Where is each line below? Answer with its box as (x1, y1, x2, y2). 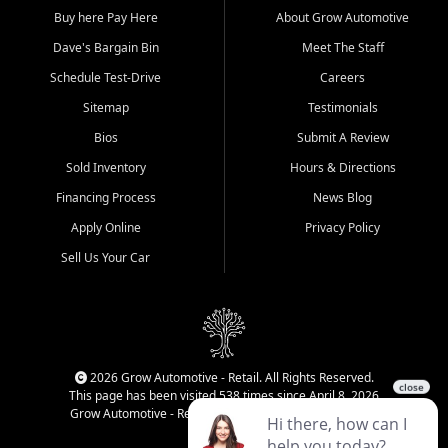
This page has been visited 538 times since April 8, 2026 (69, 387, 379, 405)
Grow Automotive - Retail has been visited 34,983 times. (69, 405, 379, 423)
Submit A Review (296, 129, 389, 147)
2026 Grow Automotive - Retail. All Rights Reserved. (86, 369, 374, 387)
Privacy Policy (305, 219, 380, 237)
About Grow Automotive (276, 9, 409, 27)
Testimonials (307, 99, 378, 117)
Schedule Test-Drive (50, 69, 161, 87)
